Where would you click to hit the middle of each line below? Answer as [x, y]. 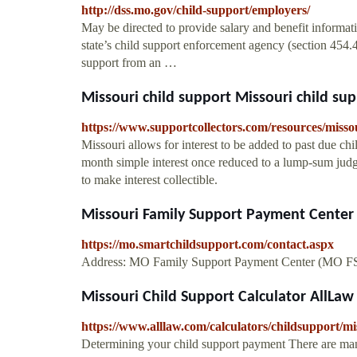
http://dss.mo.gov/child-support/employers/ [196, 10]
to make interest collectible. [149, 179]
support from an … [129, 62]
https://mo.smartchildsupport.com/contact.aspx [208, 244]
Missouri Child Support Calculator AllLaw [218, 297]
